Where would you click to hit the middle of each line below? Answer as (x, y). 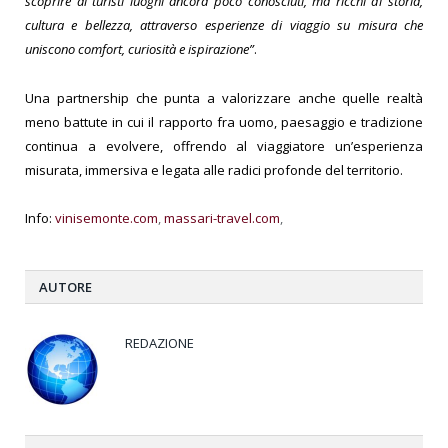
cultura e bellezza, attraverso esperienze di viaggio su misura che (224, 25)
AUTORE (65, 286)
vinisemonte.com (106, 217)
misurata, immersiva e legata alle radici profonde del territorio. (214, 169)
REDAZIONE (159, 342)
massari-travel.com (222, 217)
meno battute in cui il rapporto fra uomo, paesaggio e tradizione (224, 121)
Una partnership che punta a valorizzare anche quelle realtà (224, 97)
